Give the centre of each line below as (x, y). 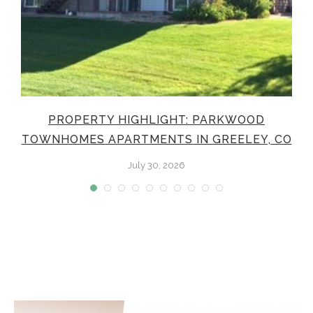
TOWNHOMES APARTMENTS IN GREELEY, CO (156, 139)
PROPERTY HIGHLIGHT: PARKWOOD (156, 119)
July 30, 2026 (156, 165)
